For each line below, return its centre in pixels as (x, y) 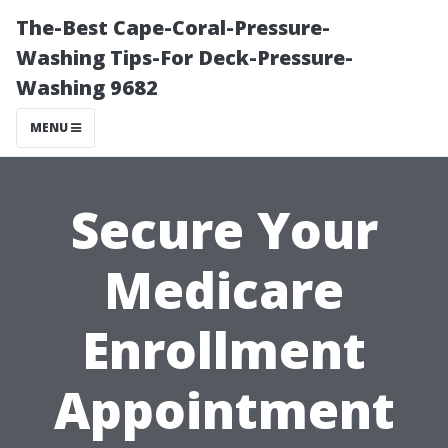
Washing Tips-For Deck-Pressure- (184, 57)
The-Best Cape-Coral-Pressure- (173, 27)
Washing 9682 (87, 87)
